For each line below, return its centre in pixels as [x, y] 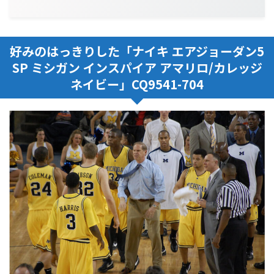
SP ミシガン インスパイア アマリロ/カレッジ [137, 67]
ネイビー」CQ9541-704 [137, 84]
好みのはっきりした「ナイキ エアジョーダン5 [137, 51]
